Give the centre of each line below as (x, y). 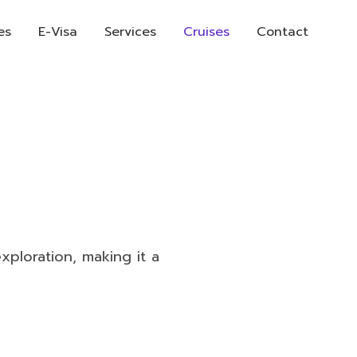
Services (131, 32)
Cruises (207, 32)
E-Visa (58, 32)
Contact (283, 32)
